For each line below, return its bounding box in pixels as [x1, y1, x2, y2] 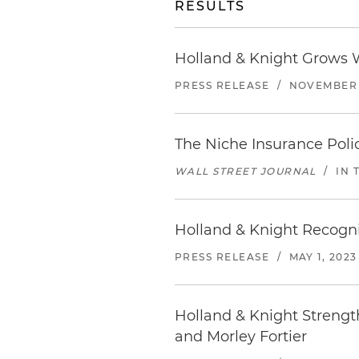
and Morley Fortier [175, 328, 307, 345]
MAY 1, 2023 [288, 251, 357, 263]
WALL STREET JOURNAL [175, 165, 317, 177]
